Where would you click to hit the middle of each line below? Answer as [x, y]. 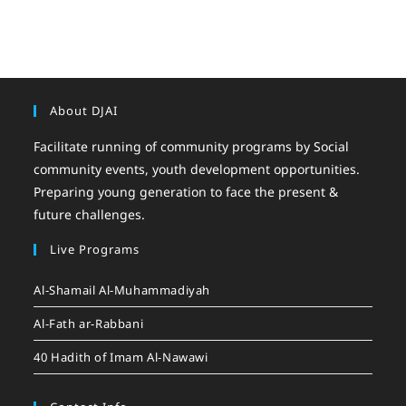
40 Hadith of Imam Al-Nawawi [121, 357]
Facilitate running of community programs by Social [192, 146]
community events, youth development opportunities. [197, 169]
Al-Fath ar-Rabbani [89, 323]
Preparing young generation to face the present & [186, 191]
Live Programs [95, 249]
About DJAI [84, 110]
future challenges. [90, 214]
